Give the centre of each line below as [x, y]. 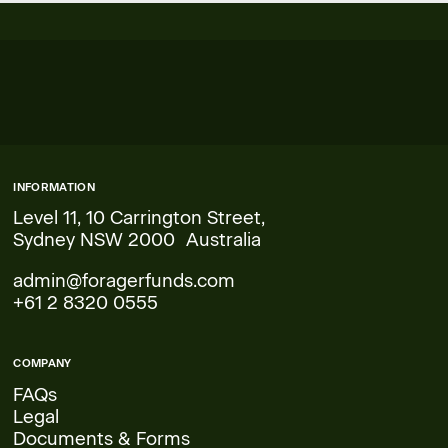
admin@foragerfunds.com [124, 280]
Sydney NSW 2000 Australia [137, 240]
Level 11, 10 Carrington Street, [139, 218]
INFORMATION [54, 187]
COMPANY [42, 363]
